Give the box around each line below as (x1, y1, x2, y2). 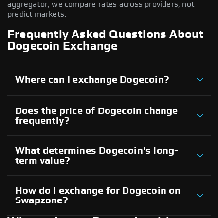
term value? (15, 155, 71, 165)
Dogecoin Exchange (7, 40, 118, 52)
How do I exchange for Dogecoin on (15, 185, 181, 196)
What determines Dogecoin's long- (15, 145, 179, 156)
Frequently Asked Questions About (7, 28, 204, 40)
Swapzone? (15, 195, 68, 205)
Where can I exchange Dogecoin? (15, 74, 169, 85)
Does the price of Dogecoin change (15, 106, 178, 116)
